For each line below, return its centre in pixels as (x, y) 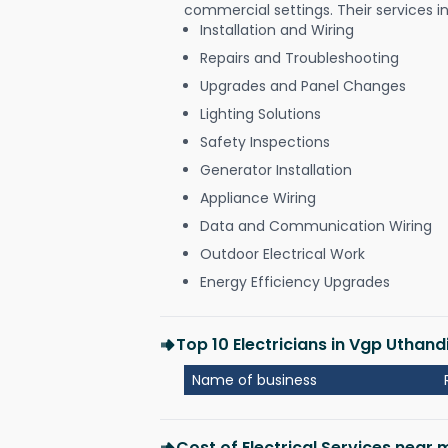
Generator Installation (276, 169)
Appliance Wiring (258, 197)
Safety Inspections (265, 141)
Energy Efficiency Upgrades (295, 281)
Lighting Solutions (260, 113)
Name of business (254, 379)
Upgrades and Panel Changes (303, 85)
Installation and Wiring (277, 29)
